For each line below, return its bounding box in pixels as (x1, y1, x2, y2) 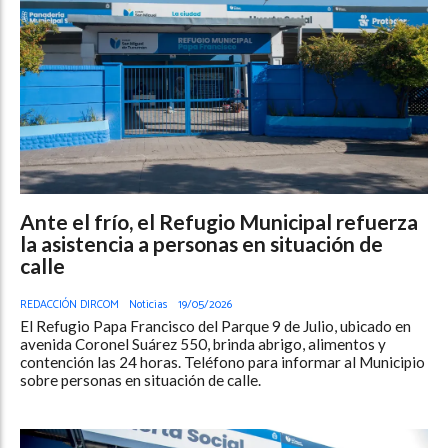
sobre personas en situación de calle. (20, 371, 261, 390)
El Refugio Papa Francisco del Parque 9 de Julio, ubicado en (20, 317, 411, 336)
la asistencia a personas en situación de (20, 230, 383, 256)
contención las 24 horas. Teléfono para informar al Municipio (20, 353, 425, 372)
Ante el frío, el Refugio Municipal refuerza (20, 208, 418, 234)
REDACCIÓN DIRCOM (20, 295, 119, 315)
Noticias (129, 295, 168, 315)
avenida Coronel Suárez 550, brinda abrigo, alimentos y (20, 335, 386, 354)
